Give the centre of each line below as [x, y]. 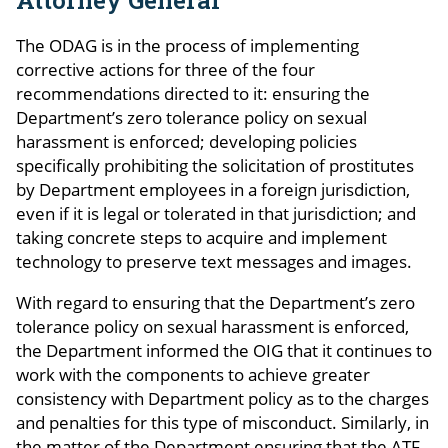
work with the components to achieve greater [193, 374]
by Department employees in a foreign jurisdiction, [213, 189]
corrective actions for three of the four [165, 69]
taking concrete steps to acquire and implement [201, 237]
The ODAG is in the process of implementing [187, 45]
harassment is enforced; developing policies [186, 141]
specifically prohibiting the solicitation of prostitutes [215, 165]
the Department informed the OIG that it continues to [224, 350]
